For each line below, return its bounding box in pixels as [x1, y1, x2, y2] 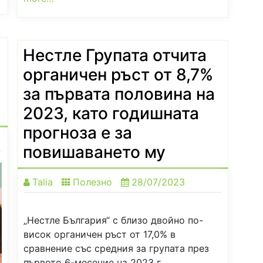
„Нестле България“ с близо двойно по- [23, 214, 203, 227]
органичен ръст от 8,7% [23, 65, 213, 85]
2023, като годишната [23, 103, 199, 124]
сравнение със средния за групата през [23, 242, 209, 255]
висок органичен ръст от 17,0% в [23, 228, 176, 241]
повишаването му [23, 142, 166, 163]
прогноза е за [23, 123, 132, 143]
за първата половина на [23, 84, 215, 104]
